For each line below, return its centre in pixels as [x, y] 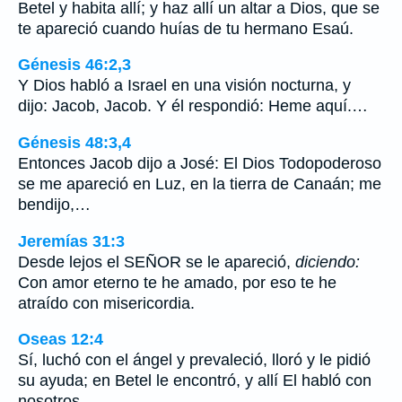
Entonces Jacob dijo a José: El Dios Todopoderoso [200, 163]
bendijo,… [54, 204]
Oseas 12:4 [61, 340]
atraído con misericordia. [106, 303]
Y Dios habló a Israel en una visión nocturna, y [184, 86]
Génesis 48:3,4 [74, 142]
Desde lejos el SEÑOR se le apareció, [157, 262]
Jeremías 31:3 [71, 241]
